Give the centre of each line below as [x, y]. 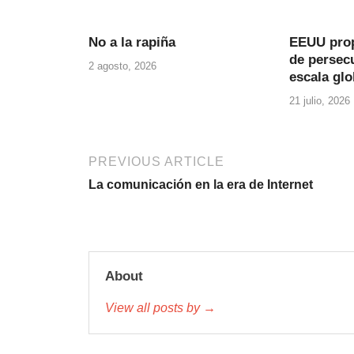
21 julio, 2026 [319, 100]
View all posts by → [160, 307]
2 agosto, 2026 [122, 66]
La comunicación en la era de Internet [201, 184]
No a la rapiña [132, 43]
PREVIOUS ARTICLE [156, 161]
